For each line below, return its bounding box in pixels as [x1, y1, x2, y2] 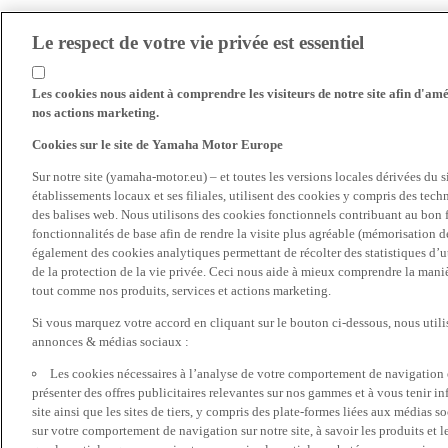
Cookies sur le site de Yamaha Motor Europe [32, 137, 283, 152]
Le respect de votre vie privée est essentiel [32, 32, 364, 53]
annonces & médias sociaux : [32, 334, 189, 349]
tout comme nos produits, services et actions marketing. [32, 283, 331, 298]
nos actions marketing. [32, 105, 159, 120]
